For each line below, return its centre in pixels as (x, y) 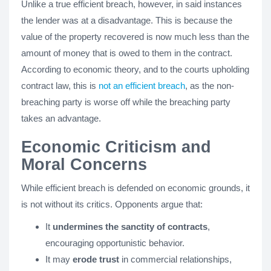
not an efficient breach (142, 86)
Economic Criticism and (116, 147)
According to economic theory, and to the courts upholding (135, 69)
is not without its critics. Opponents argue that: (112, 204)
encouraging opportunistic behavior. (115, 243)
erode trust (96, 259)
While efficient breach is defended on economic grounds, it (135, 188)
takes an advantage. (61, 118)
